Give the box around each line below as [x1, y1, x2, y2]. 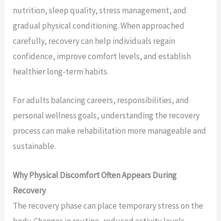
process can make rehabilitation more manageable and [13, 125, 207, 137]
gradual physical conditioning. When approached [13, 20, 185, 32]
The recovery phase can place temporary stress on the [13, 200, 204, 211]
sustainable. [13, 141, 56, 152]
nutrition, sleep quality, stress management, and [13, 5, 187, 16]
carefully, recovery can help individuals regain [13, 36, 176, 47]
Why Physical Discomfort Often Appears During [13, 169, 177, 181]
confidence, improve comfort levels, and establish [13, 51, 191, 62]
